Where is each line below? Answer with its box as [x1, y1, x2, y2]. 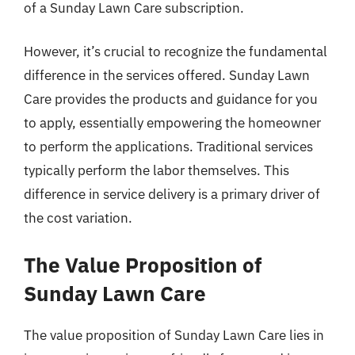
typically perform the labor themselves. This [24, 162, 289, 179]
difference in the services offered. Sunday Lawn [24, 67, 310, 84]
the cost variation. [24, 209, 132, 227]
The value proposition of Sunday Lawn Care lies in [24, 326, 324, 344]
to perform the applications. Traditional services [24, 138, 313, 155]
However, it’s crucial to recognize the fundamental [24, 43, 327, 60]
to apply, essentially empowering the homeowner [24, 114, 321, 132]
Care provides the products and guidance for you [24, 90, 318, 108]
